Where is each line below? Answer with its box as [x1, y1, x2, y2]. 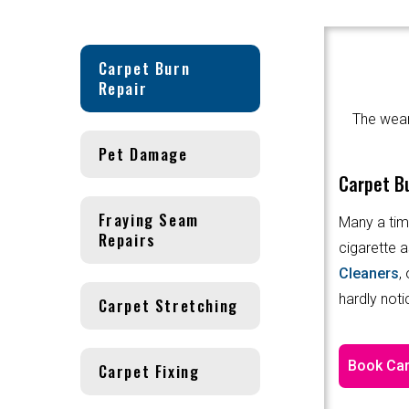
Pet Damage [98, 142, 188, 165]
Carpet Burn [98, 56, 191, 79]
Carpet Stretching [98, 293, 238, 317]
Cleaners [338, 264, 399, 282]
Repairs [98, 227, 156, 251]
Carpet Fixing [98, 359, 200, 383]
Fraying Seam [98, 207, 199, 231]
